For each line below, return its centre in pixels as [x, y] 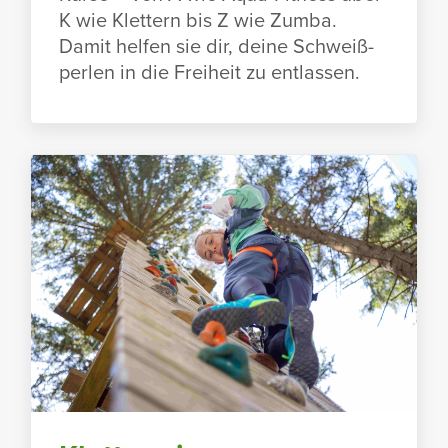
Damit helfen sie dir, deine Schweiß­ [216, 45]
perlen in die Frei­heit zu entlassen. [209, 71]
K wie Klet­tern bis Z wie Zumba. [198, 19]
